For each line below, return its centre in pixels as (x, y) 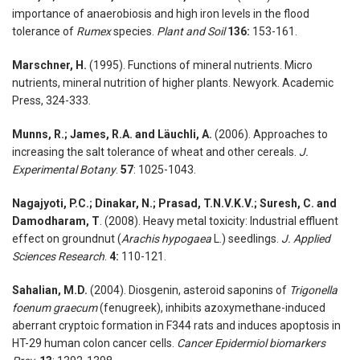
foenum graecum (55, 308)
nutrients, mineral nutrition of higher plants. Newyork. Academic (173, 83)
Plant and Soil (191, 32)
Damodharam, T (56, 221)
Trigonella (313, 290)
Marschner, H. (49, 65)
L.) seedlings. (246, 239)
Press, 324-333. (51, 101)
